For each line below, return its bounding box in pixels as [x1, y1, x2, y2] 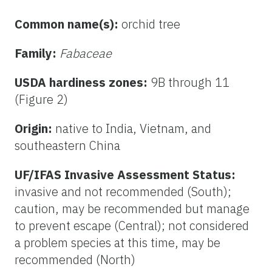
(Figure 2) [15, 90, 68, 107]
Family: [15, 44, 59, 61]
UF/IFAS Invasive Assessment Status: [15, 166, 236, 183]
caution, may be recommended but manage [15, 200, 250, 217]
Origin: [15, 120, 55, 137]
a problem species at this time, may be [15, 234, 220, 251]
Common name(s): [15, 15, 121, 32]
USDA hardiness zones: [15, 73, 151, 90]
